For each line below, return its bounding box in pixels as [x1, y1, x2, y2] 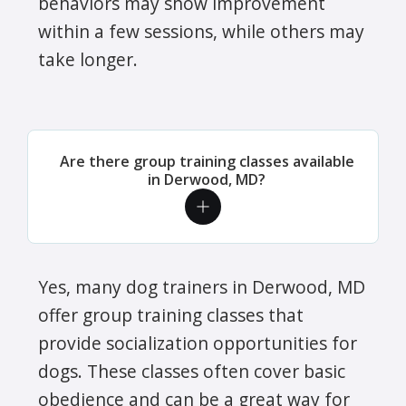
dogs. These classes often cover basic [38, 359, 345, 384]
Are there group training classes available [59, 151, 354, 172]
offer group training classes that [38, 303, 304, 328]
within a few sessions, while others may [38, 19, 364, 44]
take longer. [38, 47, 138, 72]
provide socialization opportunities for [38, 331, 357, 356]
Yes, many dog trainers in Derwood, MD [38, 275, 365, 300]
